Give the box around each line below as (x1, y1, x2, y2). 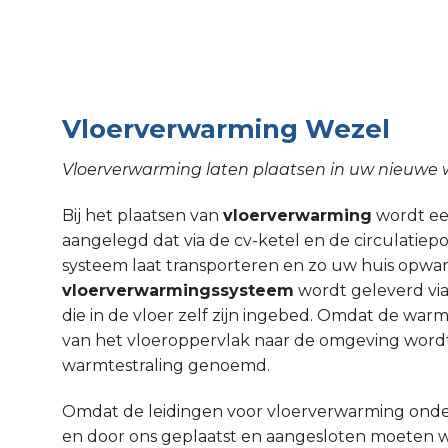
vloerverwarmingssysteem (62, 281, 294, 301)
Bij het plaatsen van (62, 206, 223, 226)
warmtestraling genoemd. (62, 356, 270, 376)
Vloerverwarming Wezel (62, 112, 390, 144)
